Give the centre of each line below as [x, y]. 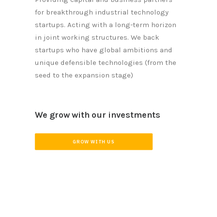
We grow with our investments [98, 115]
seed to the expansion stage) [84, 75]
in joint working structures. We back [97, 37]
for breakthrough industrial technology [102, 12]
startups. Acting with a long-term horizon [106, 25]
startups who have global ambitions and [104, 50]
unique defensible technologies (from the [106, 62]
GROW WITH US [94, 142]
